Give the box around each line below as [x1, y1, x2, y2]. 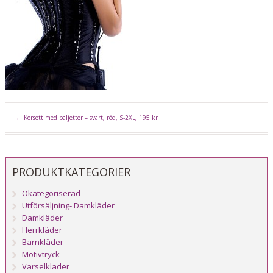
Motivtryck [22, 249, 60, 260]
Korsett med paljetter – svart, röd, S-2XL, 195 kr [21, 113, 158, 122]
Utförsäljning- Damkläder [22, 200, 115, 211]
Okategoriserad [22, 188, 81, 199]
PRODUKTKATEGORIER [12, 165, 130, 180]
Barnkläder [22, 236, 64, 248]
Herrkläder [22, 224, 63, 236]
